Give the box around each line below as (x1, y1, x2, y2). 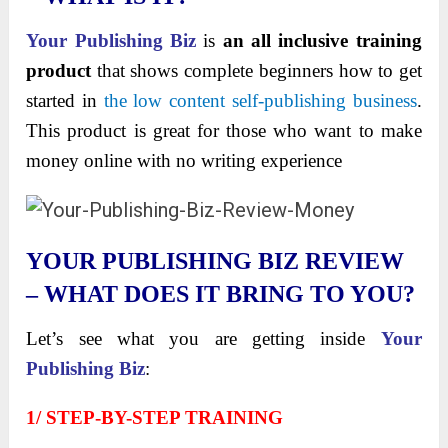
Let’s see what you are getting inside (26, 328, 381, 350)
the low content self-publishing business (103, 90, 417, 112)
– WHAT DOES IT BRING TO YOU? (26, 281, 416, 308)
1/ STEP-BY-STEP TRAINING (26, 407, 284, 429)
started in (26, 90, 104, 112)
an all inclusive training (222, 30, 422, 52)
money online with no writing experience (26, 150, 343, 172)
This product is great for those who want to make (26, 120, 422, 142)
